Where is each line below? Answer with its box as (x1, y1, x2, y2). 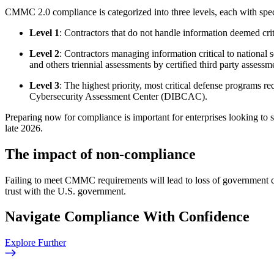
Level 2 (29, 48, 59, 59)
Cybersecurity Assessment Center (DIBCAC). (29, 91, 207, 102)
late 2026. (5, 122, 43, 133)
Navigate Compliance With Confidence (5, 209, 250, 225)
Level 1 (29, 27, 59, 38)
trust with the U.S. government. (5, 185, 126, 196)
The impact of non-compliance (5, 146, 196, 162)
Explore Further (5, 237, 66, 248)
